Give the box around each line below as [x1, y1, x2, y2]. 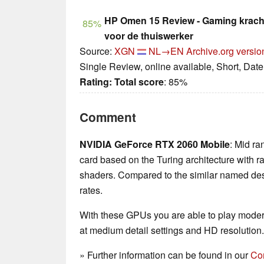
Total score [114, 75, 164, 89]
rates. [80, 183, 103, 197]
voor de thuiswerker [104, 29, 193, 43]
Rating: [80, 75, 112, 89]
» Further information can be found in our [80, 248, 250, 262]
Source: [80, 44, 114, 58]
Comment [80, 108, 136, 126]
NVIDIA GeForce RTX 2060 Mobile [80, 137, 230, 151]
